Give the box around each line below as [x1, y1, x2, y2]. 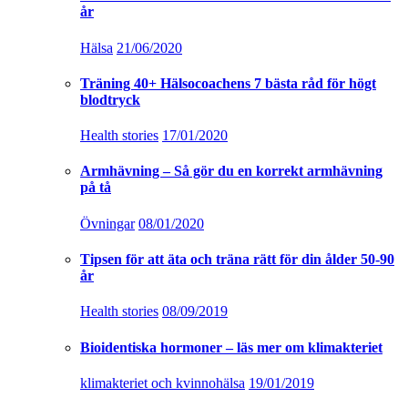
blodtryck [80, 91, 140, 107]
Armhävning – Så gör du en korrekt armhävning [80, 163, 382, 179]
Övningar [80, 215, 135, 231]
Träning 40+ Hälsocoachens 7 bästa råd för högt [80, 75, 376, 91]
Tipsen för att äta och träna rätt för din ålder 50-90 [80, 251, 394, 267]
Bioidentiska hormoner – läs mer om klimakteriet [80, 339, 382, 355]
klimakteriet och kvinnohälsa [80, 374, 245, 391]
